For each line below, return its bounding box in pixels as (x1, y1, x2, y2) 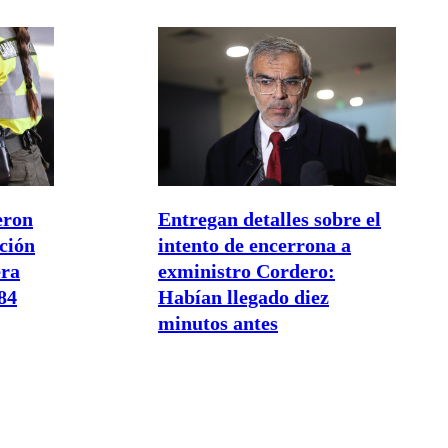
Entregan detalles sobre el (158, 208, 381, 231)
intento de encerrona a (158, 234, 351, 257)
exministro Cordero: (158, 260, 335, 283)
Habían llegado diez (158, 286, 329, 309)
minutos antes (158, 312, 278, 335)
